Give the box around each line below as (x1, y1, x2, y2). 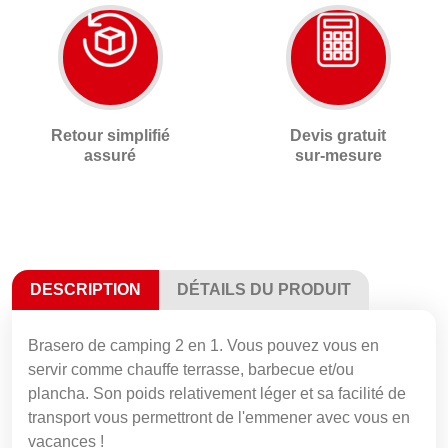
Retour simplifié (50, 126, 170, 144)
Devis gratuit (290, 126, 386, 144)
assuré (84, 146, 136, 164)
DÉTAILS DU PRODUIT (177, 280, 351, 298)
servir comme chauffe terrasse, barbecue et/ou (28, 360, 354, 378)
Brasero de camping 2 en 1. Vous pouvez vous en (28, 336, 379, 354)
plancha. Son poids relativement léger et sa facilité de (28, 384, 406, 402)
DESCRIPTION (30, 280, 141, 298)
